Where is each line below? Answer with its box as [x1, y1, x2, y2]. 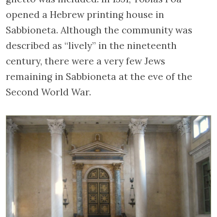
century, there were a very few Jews [6, 55, 165, 67]
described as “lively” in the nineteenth [6, 40, 177, 51]
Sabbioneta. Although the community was [6, 24, 192, 36]
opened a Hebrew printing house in [6, 9, 164, 20]
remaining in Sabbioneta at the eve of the [6, 71, 192, 82]
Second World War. [6, 86, 91, 98]
